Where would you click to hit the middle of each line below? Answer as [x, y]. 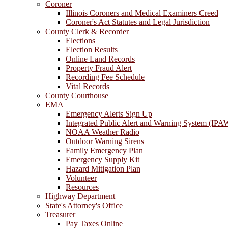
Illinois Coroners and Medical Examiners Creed [142, 13]
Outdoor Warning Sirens [105, 141]
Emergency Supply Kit [103, 159]
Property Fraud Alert [99, 68]
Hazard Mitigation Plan [103, 168]
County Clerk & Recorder [87, 31]
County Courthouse [77, 95]
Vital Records [88, 86]
